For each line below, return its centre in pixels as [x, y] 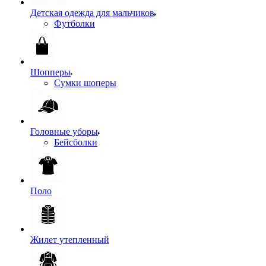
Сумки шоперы [85, 83]
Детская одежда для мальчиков [92, 13]
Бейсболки [76, 142]
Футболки [75, 23]
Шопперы [50, 72]
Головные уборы [64, 132]
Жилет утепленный [70, 240]
